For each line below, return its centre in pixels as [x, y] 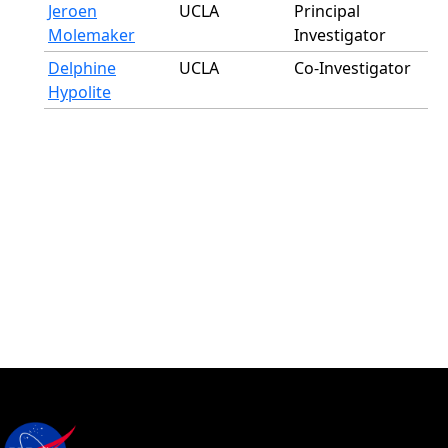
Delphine [82, 68]
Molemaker [91, 35]
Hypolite [79, 92]
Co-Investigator [352, 68]
